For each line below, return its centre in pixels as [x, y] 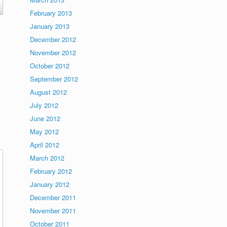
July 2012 [44, 105]
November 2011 [53, 211]
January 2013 [50, 26]
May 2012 [45, 131]
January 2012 [50, 184]
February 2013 [51, 13]
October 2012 [50, 66]
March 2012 [47, 158]
